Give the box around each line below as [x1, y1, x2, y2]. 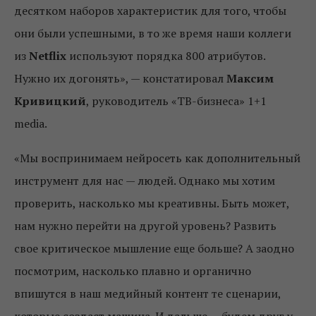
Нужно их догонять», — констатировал [14, 70, 226, 86]
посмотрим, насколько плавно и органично [14, 262, 251, 279]
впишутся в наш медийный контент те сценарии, [14, 285, 281, 301]
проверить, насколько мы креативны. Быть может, [14, 195, 289, 211]
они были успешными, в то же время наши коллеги [14, 25, 291, 41]
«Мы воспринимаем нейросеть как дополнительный [14, 150, 300, 166]
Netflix [29, 47, 66, 63]
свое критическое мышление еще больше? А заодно [14, 240, 294, 256]
